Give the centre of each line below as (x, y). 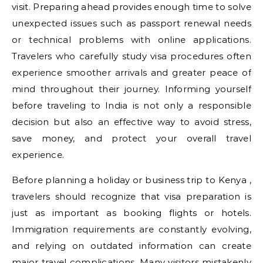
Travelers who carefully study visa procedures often (131, 56)
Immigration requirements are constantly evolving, (131, 229)
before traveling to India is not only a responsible (131, 105)
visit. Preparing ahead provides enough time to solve (131, 7)
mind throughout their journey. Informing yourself (131, 89)
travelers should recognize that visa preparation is (131, 196)
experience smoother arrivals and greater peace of (131, 73)
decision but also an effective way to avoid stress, (131, 122)
